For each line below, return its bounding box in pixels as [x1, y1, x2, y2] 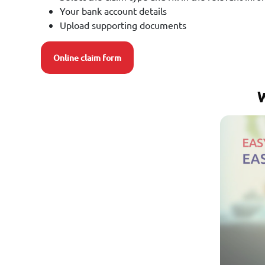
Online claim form [53, 53, 121, 63]
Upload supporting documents [60, 19, 186, 31]
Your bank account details [60, 5, 167, 17]
